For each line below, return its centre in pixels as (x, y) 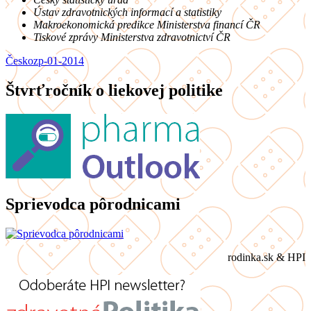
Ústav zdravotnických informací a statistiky (127, 12)
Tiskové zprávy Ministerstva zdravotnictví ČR (132, 37)
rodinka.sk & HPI (267, 257)
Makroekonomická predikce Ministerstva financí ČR (147, 25)
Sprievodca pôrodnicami (93, 204)
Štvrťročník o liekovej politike (114, 91)
